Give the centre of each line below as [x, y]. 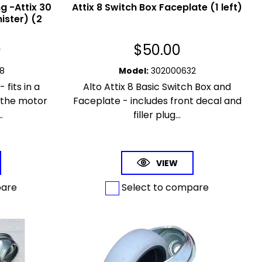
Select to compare [164, 188]
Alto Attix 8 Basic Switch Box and [157, 87]
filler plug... [157, 115]
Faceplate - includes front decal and [157, 101]
